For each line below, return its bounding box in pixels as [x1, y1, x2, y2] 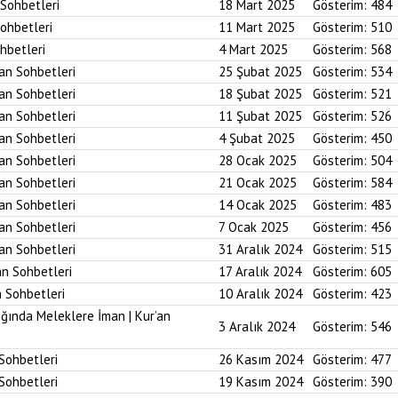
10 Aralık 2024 [219, 285, 302, 302]
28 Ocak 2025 [219, 152, 297, 169]
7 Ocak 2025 [219, 219, 289, 235]
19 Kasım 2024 [219, 373, 303, 390]
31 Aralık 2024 [219, 241, 302, 258]
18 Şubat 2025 [219, 85, 302, 102]
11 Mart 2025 [219, 19, 295, 36]
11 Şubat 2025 [219, 107, 302, 124]
